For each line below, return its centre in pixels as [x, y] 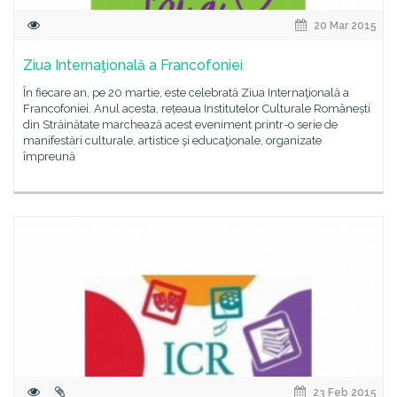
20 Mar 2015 [344, 26]
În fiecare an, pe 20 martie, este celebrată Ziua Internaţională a [186, 93]
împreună [49, 156]
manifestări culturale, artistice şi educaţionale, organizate [172, 140]
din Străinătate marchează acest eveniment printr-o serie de [180, 125]
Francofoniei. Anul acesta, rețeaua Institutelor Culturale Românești [197, 109]
